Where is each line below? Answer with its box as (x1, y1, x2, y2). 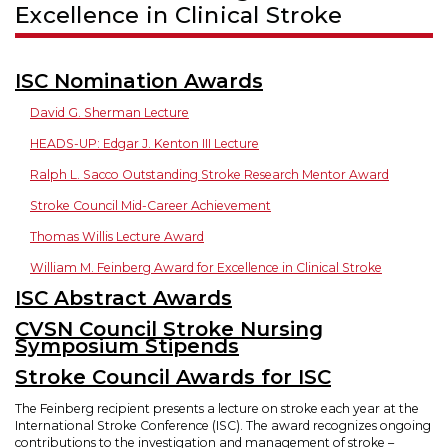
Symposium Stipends (15, 334, 239, 359)
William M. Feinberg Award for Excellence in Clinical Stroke (30, 260, 382, 276)
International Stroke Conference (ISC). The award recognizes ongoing (15, 418, 431, 434)
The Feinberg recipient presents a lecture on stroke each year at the (15, 401, 419, 417)
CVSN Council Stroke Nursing (15, 317, 323, 342)
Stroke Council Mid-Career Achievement (30, 198, 271, 214)
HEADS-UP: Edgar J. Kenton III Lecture (30, 136, 259, 152)
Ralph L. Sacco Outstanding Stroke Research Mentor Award (30, 167, 389, 183)
